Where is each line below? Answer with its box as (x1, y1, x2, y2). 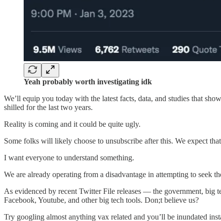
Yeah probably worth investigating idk (24, 77, 152, 86)
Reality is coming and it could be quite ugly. (4, 120, 141, 129)
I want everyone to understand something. (4, 153, 134, 162)
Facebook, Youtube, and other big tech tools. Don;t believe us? (4, 196, 199, 205)
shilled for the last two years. (4, 103, 93, 112)
